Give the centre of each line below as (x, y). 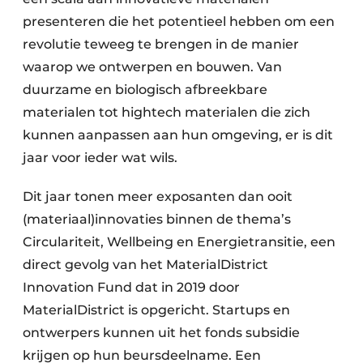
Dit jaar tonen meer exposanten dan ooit (158, 196)
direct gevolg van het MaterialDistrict (145, 264)
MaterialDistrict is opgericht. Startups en (156, 310)
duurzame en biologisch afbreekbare (145, 89)
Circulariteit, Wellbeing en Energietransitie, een (179, 241)
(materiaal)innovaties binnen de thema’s (157, 219)
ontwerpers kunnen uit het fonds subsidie (161, 332)
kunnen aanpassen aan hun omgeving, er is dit (178, 135)
